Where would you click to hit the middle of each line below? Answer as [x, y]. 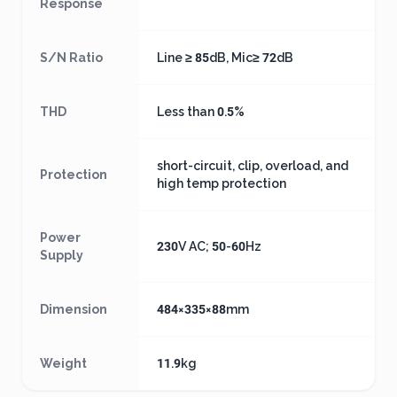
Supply [62, 255]
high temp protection [222, 183]
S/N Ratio [71, 58]
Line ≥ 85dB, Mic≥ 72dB [225, 58]
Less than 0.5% [201, 112]
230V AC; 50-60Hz [209, 246]
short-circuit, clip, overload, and [253, 166]
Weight [63, 363]
